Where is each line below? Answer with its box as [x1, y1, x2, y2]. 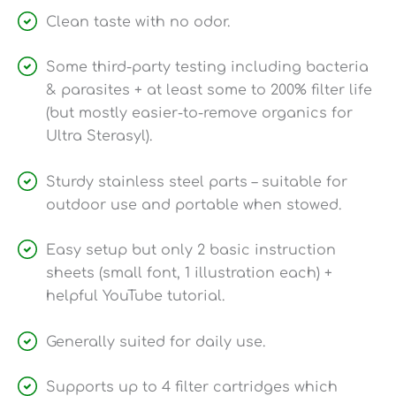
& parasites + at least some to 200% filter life [46, 82, 372, 99]
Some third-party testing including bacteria [46, 59, 369, 76]
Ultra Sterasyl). [46, 128, 152, 145]
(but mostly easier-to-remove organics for [46, 105, 353, 122]
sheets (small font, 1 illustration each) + [46, 265, 332, 282]
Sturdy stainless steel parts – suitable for [46, 173, 347, 190]
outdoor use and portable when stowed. [46, 196, 341, 213]
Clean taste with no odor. [46, 13, 230, 30]
